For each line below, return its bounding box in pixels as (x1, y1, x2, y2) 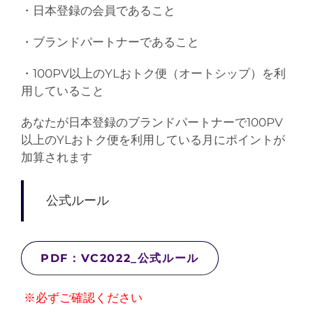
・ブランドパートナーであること (20, 35, 199, 50)
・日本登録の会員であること (20, 3, 175, 18)
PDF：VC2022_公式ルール (41, 251, 199, 265)
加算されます (20, 150, 92, 165)
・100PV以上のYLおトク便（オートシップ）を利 (20, 66, 286, 81)
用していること (20, 84, 104, 99)
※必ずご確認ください (20, 290, 143, 305)
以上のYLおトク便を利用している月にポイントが (20, 133, 285, 147)
